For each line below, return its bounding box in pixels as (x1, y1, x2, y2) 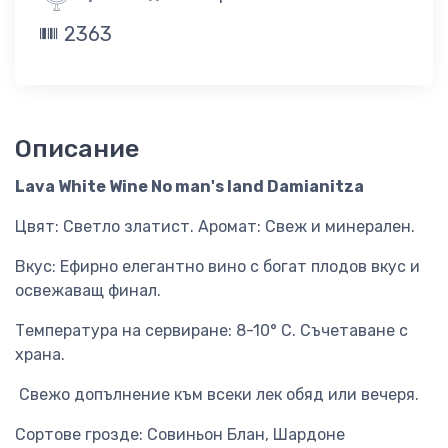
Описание (15, 133, 139, 164)
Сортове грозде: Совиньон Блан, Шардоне (15, 425, 345, 445)
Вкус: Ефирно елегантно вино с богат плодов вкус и (15, 257, 420, 277)
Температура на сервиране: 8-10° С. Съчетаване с (15, 321, 408, 341)
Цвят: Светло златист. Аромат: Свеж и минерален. (15, 217, 419, 237)
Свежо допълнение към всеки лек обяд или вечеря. (15, 385, 419, 405)
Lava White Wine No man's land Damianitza (15, 177, 364, 197)
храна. (15, 345, 65, 365)
